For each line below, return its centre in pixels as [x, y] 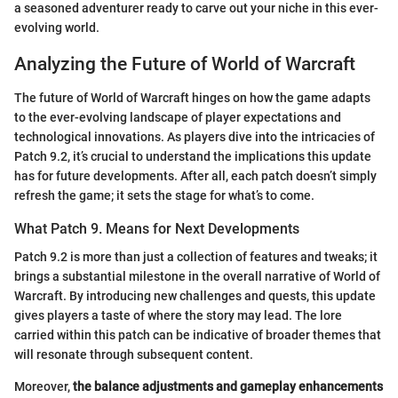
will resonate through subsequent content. [134, 355]
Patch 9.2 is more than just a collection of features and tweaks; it [196, 257]
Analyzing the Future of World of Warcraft [185, 64]
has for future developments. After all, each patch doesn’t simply [195, 176]
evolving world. [57, 27]
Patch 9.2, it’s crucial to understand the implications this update [193, 157]
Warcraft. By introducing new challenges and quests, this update [195, 296]
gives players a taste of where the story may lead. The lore [178, 316]
